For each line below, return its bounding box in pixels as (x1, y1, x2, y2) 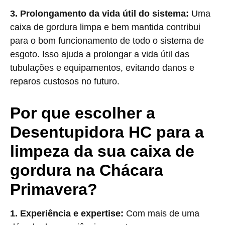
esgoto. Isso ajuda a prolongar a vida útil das (10, 49, 189, 59)
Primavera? (10, 180, 97, 198)
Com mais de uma (124, 208, 199, 218)
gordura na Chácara (10, 161, 163, 179)
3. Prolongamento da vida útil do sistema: (10, 9, 189, 19)
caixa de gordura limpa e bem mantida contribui (10, 22, 200, 32)
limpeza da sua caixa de (10, 142, 194, 160)
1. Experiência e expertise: (10, 208, 124, 218)
